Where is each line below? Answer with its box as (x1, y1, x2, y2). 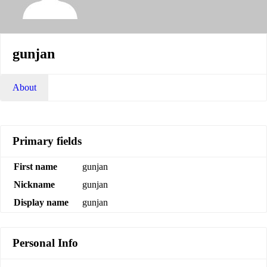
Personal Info (13, 236, 78, 249)
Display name (14, 197, 69, 207)
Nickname (14, 179, 55, 190)
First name (14, 161, 57, 172)
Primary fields (13, 134, 82, 147)
